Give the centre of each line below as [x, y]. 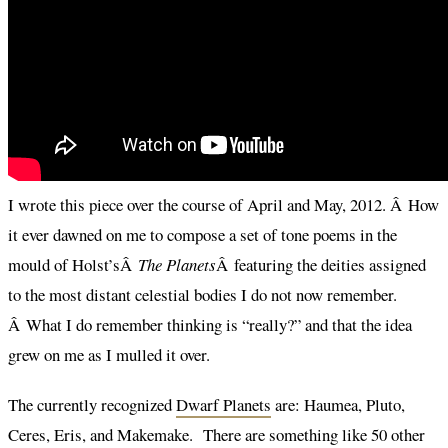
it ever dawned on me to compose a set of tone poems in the [202, 234]
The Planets [177, 264]
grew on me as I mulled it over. [109, 354]
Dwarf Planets [223, 404]
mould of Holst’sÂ [73, 264]
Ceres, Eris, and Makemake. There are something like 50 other [216, 434]
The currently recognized [92, 404]
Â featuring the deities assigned [321, 264]
